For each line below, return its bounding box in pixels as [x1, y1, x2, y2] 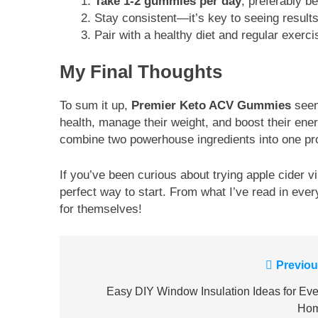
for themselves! [60, 202, 142, 216]
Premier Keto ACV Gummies [131, 99, 291, 113]
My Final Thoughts [60, 62, 222, 82]
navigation [73, 285, 159, 305]
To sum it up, [60, 99, 131, 113]
